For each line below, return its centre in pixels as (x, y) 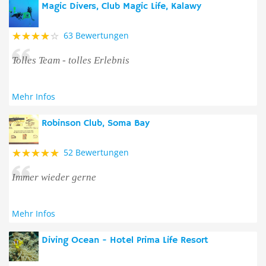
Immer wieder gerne (54, 177)
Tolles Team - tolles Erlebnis (71, 60)
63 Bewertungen (96, 35)
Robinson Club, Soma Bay (96, 123)
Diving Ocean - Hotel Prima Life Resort (125, 240)
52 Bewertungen (96, 152)
